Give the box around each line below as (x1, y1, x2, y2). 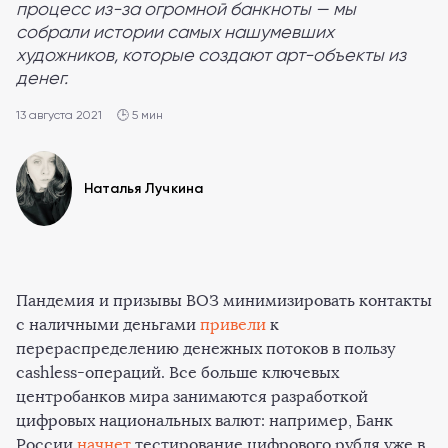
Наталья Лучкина (84, 180, 204, 198)
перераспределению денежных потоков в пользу (16, 338, 395, 358)
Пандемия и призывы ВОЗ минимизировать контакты (16, 290, 432, 310)
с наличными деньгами (16, 314, 196, 334)
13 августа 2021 (16, 108, 102, 122)
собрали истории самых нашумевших (16, 21, 334, 42)
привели (196, 314, 266, 334)
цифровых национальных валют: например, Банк (16, 410, 393, 430)
